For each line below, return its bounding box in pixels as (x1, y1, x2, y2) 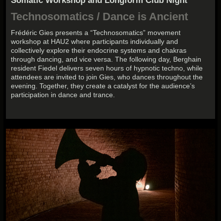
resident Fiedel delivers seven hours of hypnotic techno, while (11, 64, 203, 73)
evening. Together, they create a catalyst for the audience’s (11, 82, 195, 90)
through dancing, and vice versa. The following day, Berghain (11, 55, 202, 64)
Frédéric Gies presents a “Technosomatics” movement (11, 29, 181, 37)
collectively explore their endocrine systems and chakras (11, 46, 187, 55)
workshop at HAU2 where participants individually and (11, 37, 179, 46)
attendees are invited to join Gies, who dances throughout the (11, 73, 203, 81)
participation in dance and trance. (11, 91, 117, 99)
